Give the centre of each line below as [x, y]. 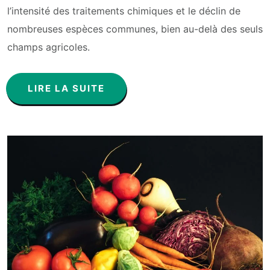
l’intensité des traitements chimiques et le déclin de [124, 11]
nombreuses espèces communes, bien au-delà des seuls [135, 29]
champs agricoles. [49, 47]
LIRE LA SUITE [66, 88]
